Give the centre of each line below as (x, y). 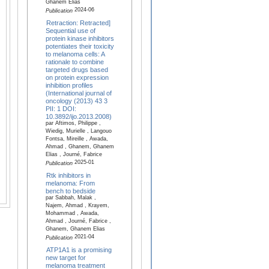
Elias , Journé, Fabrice (74, 155)
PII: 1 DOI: (61, 108)
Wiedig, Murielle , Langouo (78, 132)
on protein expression (77, 77)
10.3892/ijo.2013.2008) (78, 116)
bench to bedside (70, 191)
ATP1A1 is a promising (79, 249)
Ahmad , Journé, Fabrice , (78, 222)
